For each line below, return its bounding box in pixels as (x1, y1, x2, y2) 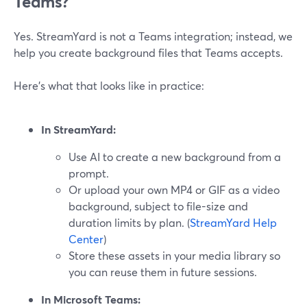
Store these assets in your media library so (69, 248, 280, 262)
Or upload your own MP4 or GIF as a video (69, 182, 280, 197)
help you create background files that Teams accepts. (14, 45, 283, 60)
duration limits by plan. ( (69, 215, 190, 230)
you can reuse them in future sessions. (69, 265, 257, 279)
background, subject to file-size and (69, 199, 248, 213)
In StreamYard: (41, 122, 116, 136)
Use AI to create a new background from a (69, 149, 281, 164)
